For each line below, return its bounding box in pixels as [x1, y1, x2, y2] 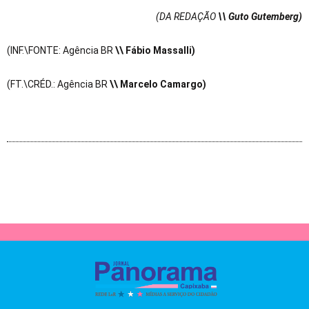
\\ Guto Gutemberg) [218, 11, 302, 23]
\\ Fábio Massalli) [115, 45, 195, 57]
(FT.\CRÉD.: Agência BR [7, 79, 110, 90]
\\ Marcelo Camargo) [110, 79, 206, 90]
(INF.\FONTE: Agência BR [7, 45, 115, 57]
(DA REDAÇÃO [156, 11, 218, 23]
